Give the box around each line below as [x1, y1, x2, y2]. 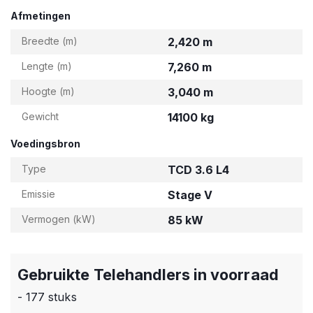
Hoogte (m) [22, 85, 75, 97]
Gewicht [22, 110, 59, 122]
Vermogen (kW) [22, 213, 96, 225]
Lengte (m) [22, 60, 72, 72]
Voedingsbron [10, 138, 80, 150]
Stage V [168, 188, 212, 202]
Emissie [22, 188, 55, 200]
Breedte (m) [22, 35, 78, 47]
